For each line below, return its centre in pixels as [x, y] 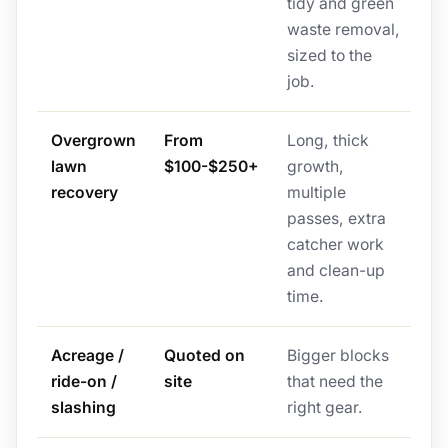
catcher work [335, 245]
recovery [84, 193]
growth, [315, 167]
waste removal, [343, 30]
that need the [334, 382]
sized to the [329, 56]
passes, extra [336, 219]
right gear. [324, 408]
